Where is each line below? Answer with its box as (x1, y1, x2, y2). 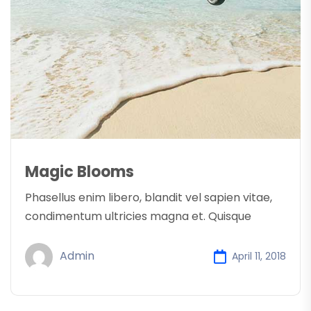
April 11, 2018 (232, 249, 286, 264)
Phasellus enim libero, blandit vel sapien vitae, (25, 189, 272, 205)
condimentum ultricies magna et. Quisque (25, 208, 251, 224)
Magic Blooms (25, 160, 134, 183)
